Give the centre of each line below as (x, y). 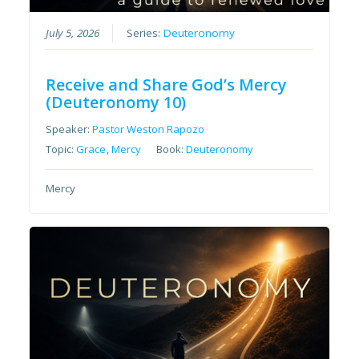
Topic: (61, 149)
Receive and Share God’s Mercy (167, 85)
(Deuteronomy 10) (116, 103)
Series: (145, 33)
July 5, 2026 (73, 33)
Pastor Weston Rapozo (149, 129)
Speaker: (69, 129)
